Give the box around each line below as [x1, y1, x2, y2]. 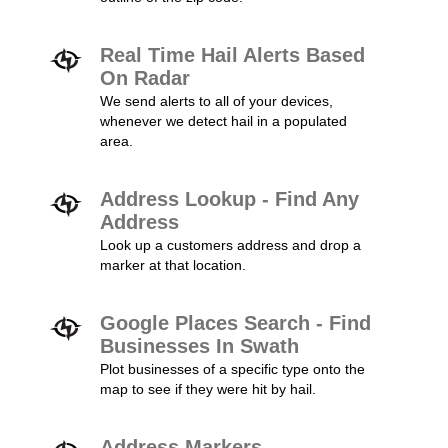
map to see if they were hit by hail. [100, 381, 316, 397]
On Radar [100, 67, 190, 89]
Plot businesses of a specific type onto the [100, 361, 365, 377]
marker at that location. [100, 257, 246, 273]
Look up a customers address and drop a [100, 237, 361, 253]
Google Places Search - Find [100, 312, 371, 334]
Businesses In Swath [100, 335, 299, 357]
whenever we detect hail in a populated [100, 113, 347, 129]
